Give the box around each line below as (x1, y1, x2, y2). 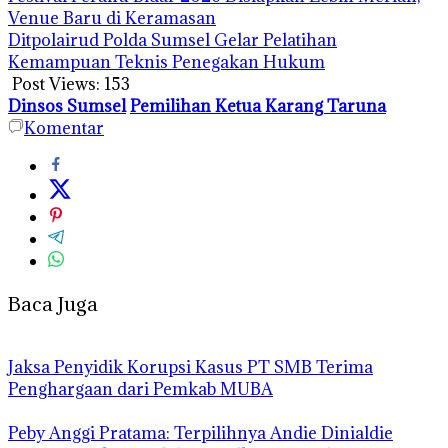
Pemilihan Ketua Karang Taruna (130, 94, 386, 117)
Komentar (24, 116, 104, 139)
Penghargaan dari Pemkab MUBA (8, 378, 273, 401)
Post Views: (12, 72, 100, 95)
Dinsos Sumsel (8, 94, 126, 117)
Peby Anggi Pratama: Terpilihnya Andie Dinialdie (8, 422, 393, 445)
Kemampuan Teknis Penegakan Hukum (8, 50, 325, 73)
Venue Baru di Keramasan (8, 6, 216, 29)
